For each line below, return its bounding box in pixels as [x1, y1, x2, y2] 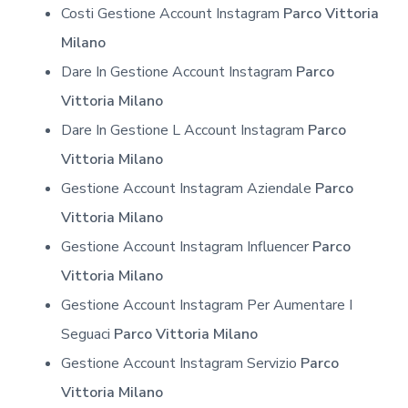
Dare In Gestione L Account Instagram [60, 119, 308, 140]
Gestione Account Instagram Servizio [60, 352, 301, 373]
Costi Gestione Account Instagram [60, 3, 283, 24]
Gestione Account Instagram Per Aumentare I [60, 294, 352, 315]
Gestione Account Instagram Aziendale [60, 178, 315, 199]
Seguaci [60, 323, 114, 344]
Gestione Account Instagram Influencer [60, 236, 312, 257]
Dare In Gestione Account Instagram [60, 61, 296, 82]
